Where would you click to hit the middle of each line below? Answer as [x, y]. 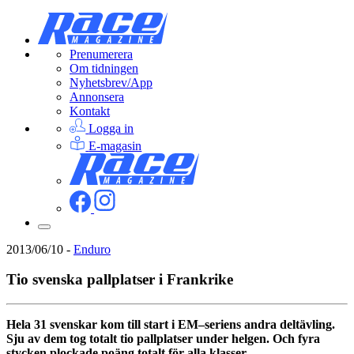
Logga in [111, 129]
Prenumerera [101, 55]
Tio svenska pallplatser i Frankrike [120, 280]
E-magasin [115, 146]
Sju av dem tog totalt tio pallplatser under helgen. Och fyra [163, 338]
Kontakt [90, 111]
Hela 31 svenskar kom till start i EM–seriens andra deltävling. [171, 324]
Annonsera [97, 97]
